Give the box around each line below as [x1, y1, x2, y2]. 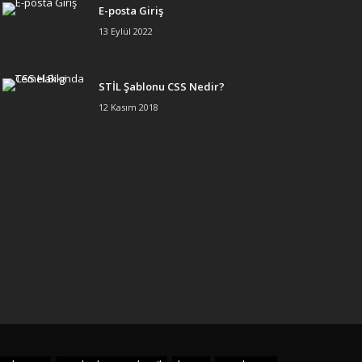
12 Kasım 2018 [98, 101, 158, 114]
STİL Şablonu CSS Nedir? [98, 79, 225, 95]
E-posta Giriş [98, 3, 163, 19]
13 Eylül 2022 [98, 25, 153, 38]
